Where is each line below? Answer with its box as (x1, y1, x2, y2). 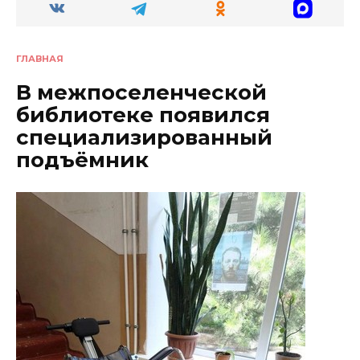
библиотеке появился (16, 102, 270, 129)
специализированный (16, 125, 272, 151)
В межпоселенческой (16, 80, 267, 106)
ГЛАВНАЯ (16, 52, 63, 64)
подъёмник (16, 147, 149, 174)
